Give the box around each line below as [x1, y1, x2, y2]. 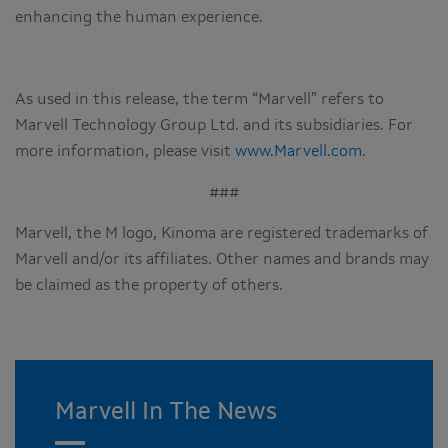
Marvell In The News [55, 400, 277, 425]
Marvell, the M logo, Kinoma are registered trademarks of [15, 225, 428, 242]
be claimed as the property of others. [15, 277, 283, 294]
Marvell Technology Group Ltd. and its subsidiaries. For [15, 117, 413, 134]
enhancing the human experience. [15, 9, 263, 26]
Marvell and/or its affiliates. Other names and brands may [15, 251, 429, 268]
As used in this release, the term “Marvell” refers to [15, 91, 384, 108]
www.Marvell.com [235, 143, 362, 160]
